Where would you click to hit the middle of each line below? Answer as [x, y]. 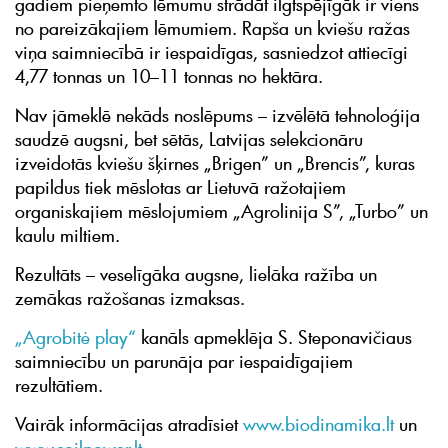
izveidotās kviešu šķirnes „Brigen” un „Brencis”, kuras [215, 162]
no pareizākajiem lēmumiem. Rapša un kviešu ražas [212, 27]
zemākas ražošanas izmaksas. [135, 297]
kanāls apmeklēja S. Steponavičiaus [274, 336]
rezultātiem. [59, 384]
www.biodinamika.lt [318, 423]
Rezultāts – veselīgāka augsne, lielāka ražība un [196, 273]
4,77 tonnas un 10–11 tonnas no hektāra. [169, 75]
